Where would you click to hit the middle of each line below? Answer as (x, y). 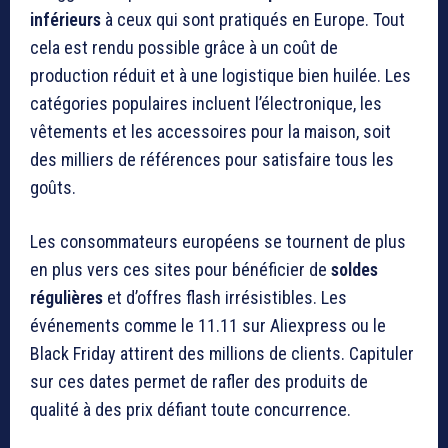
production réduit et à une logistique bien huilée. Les (220, 75)
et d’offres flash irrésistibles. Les (225, 297)
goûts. (53, 187)
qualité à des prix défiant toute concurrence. (190, 409)
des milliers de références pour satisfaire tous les (212, 159)
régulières (66, 297)
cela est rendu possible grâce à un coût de (184, 47)
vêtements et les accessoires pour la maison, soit (210, 131)
